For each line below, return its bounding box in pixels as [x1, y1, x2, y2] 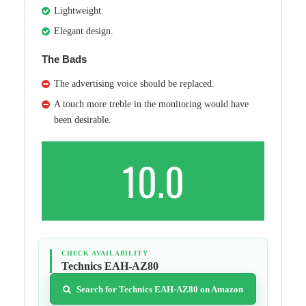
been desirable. [54, 115, 111, 126]
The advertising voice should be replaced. [54, 79, 214, 89]
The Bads [42, 53, 87, 66]
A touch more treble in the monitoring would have [54, 99, 249, 110]
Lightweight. [54, 5, 104, 16]
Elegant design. [54, 26, 113, 37]
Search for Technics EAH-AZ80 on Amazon [76, 283, 243, 294]
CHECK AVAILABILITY [61, 249, 148, 258]
